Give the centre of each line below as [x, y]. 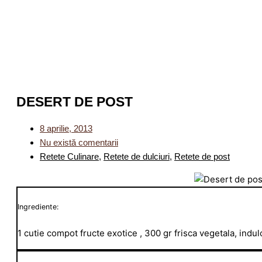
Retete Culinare [69, 157]
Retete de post [202, 157]
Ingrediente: [38, 207]
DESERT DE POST [75, 102]
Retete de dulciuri [137, 157]
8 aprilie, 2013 [66, 129]
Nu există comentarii [79, 143]
